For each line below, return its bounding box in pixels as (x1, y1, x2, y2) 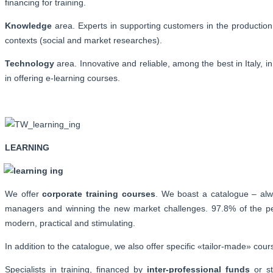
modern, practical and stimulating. (5, 218, 138, 228)
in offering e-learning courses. (5, 73, 120, 83)
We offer (5, 188, 43, 199)
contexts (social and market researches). (5, 35, 165, 45)
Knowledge (5, 20, 52, 30)
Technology (5, 58, 57, 68)
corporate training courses (42, 188, 155, 199)
